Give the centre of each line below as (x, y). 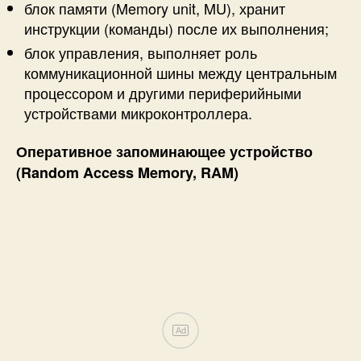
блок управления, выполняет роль (141, 52)
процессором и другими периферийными (163, 92)
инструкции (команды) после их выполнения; (176, 28)
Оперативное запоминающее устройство (164, 152)
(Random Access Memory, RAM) (127, 173)
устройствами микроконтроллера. (138, 112)
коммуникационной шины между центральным (180, 72)
